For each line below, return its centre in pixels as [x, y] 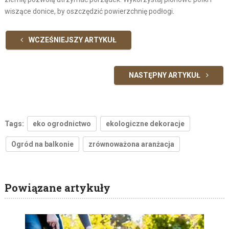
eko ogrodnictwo [62, 123]
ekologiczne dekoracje [145, 123]
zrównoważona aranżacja [131, 144]
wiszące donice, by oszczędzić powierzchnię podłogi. [89, 11]
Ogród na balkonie [42, 144]
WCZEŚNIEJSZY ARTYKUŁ [72, 40]
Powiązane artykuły [57, 187]
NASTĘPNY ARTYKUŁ [166, 75]
